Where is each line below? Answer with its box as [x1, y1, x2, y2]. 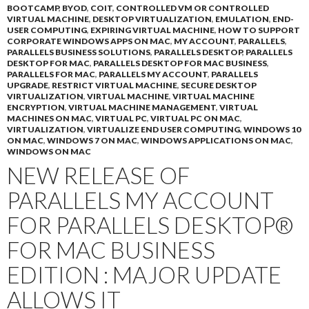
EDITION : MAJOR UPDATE [7, 261, 281, 288]
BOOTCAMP [7, 3, 59, 13]
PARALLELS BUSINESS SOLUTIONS [7, 47, 150, 57]
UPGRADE [7, 80, 48, 90]
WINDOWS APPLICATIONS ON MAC [141, 135, 291, 146]
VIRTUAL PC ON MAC [150, 113, 240, 123]
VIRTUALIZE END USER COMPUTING [87, 124, 240, 134]
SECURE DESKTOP [181, 80, 257, 90]
